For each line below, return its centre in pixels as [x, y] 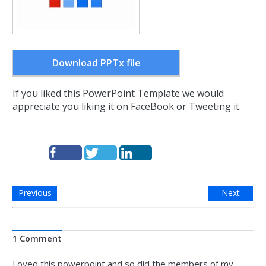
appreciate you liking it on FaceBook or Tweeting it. [127, 106]
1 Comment [37, 238]
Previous [35, 193]
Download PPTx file [96, 63]
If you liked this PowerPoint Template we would [118, 93]
